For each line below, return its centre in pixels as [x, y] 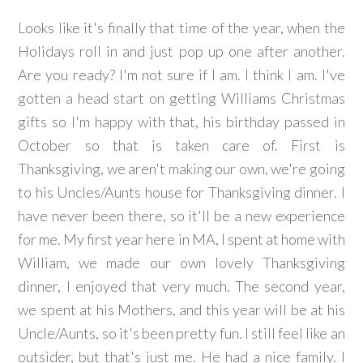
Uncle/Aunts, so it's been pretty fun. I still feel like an [181, 333]
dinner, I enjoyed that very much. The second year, [181, 286]
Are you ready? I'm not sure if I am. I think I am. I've [181, 75]
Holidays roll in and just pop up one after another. [181, 51]
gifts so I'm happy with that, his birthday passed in [181, 122]
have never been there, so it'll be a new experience [181, 216]
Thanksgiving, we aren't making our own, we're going [181, 169]
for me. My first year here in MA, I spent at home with [181, 239]
